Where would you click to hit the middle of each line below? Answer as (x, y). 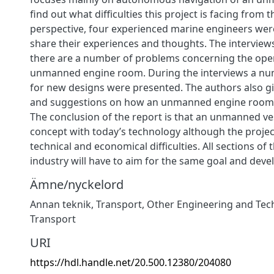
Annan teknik (61, 204)
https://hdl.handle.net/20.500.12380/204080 (131, 262)
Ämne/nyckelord (77, 184)
